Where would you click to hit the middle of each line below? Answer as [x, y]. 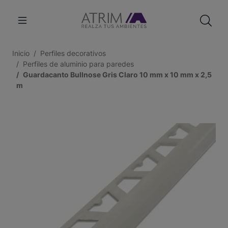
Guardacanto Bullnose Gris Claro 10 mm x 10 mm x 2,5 [117, 75]
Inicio [21, 53]
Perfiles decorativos [73, 53]
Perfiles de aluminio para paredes [78, 64]
